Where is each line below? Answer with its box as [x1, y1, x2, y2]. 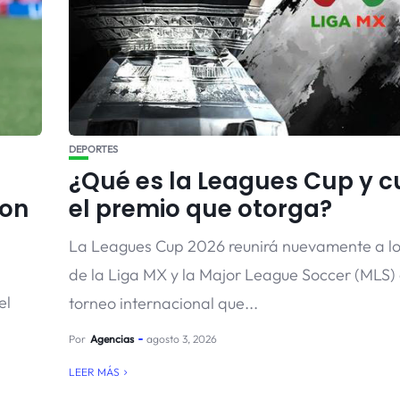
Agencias [89, 332, 134, 346]
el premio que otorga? [68, 193, 332, 225]
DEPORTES [68, 143, 118, 155]
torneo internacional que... [68, 293, 258, 313]
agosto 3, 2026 [146, 332, 217, 346]
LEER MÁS [68, 365, 120, 379]
